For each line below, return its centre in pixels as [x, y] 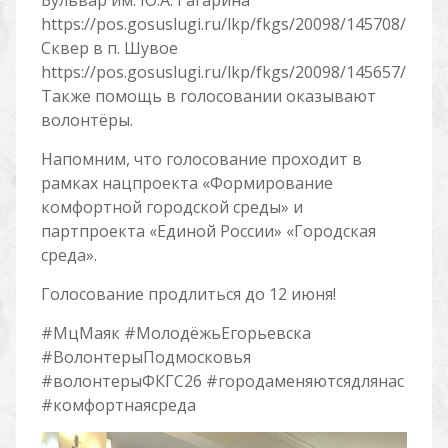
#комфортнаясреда [118, 405]
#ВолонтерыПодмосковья [145, 357]
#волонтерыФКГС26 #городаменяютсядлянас [222, 381]
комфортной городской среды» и [171, 207]
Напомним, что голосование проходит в [201, 159]
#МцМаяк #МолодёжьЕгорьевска [175, 333]
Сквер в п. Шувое [109, 48]
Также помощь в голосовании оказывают [208, 96]
